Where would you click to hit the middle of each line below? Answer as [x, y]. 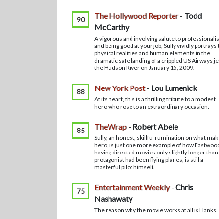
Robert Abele [155, 126]
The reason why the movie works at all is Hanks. [156, 210]
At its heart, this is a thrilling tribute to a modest [155, 99]
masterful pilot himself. [124, 167]
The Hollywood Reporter [136, 15]
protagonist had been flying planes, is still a [149, 160]
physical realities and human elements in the [152, 53]
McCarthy [112, 27]
